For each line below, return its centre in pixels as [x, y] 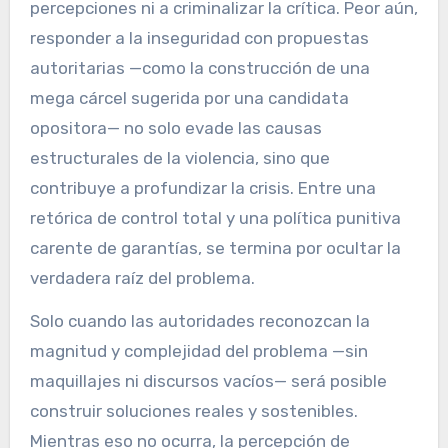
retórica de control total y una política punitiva [215, 218]
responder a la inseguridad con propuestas [199, 38]
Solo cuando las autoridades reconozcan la [199, 321]
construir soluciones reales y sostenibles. [193, 411]
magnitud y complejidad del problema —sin [198, 351]
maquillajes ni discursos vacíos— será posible [208, 381]
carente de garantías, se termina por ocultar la [215, 248]
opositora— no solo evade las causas [175, 128]
